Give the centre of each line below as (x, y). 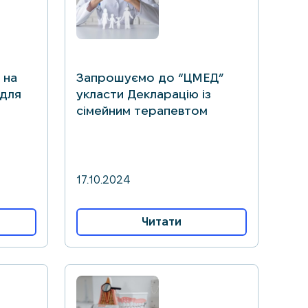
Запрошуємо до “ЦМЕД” (150, 77)
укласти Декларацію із (144, 94)
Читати (162, 222)
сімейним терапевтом (142, 110)
